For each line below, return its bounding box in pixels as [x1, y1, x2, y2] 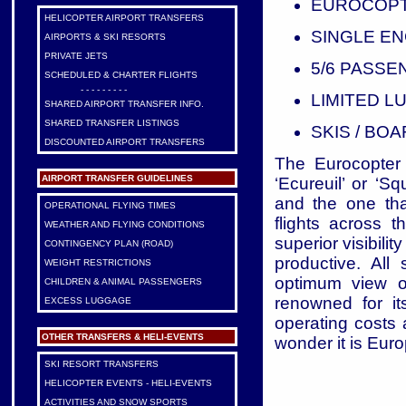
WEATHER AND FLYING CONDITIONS [43, 219, 205, 229]
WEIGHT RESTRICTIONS [43, 257, 151, 267]
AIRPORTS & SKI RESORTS [43, 32, 166, 42]
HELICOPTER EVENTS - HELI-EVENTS [43, 378, 212, 388]
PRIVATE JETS [43, 51, 108, 61]
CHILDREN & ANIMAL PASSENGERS [43, 276, 202, 286]
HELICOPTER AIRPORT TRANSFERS [43, 13, 204, 23]
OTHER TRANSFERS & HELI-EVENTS [41, 332, 204, 342]
